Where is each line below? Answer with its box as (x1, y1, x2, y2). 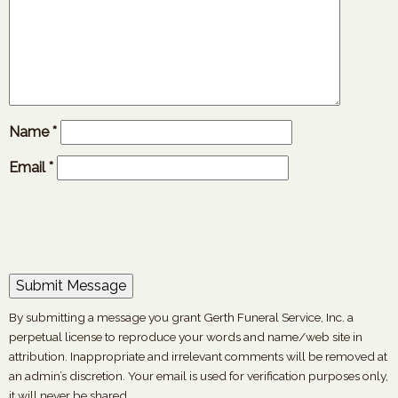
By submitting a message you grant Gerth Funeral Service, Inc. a (9, 310, 354, 324)
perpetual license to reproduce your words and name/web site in (9, 330, 362, 344)
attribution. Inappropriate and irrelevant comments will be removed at (9, 349, 387, 363)
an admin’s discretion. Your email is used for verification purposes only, (9, 369, 388, 383)
